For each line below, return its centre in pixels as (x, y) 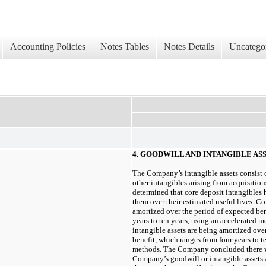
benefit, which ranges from (176, 240)
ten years (173, 221)
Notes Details (189, 47)
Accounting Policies (48, 47)
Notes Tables (125, 47)
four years (235, 240)
